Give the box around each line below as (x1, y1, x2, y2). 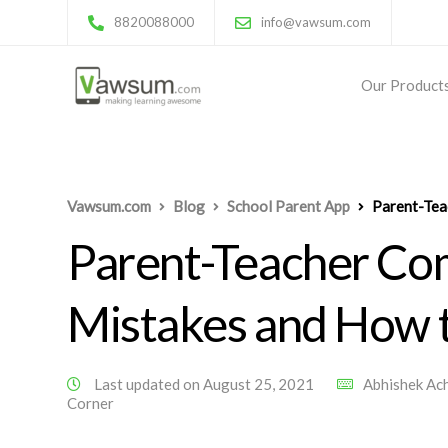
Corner (67, 394, 114, 412)
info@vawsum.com (261, 14, 371, 30)
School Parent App (227, 197, 350, 215)
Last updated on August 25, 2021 (91, 375, 317, 393)
